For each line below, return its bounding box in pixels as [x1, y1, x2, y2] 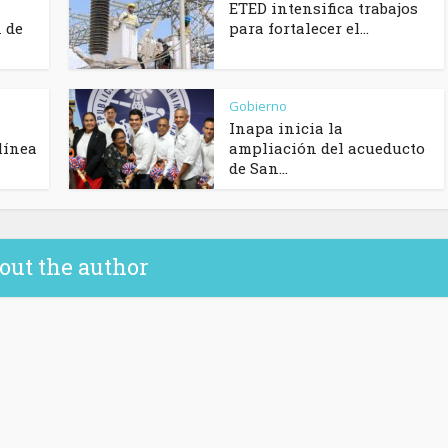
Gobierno [229, 97, 287, 116]
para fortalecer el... [229, 18, 369, 39]
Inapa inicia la [229, 118, 343, 139]
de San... [229, 158, 288, 179]
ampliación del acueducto [229, 138, 425, 159]
